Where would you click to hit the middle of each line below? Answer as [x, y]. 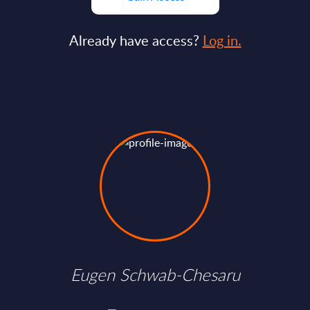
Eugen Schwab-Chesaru [155, 275]
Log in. [222, 40]
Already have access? [136, 40]
